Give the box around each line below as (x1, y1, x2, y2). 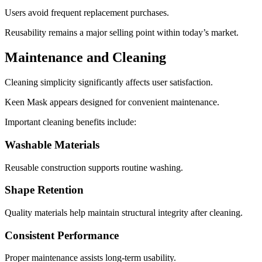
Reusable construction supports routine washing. (5, 162, 183, 173)
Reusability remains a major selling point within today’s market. (5, 27, 239, 38)
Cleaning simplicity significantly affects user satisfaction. (5, 77, 213, 88)
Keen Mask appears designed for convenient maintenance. (5, 97, 219, 108)
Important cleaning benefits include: (5, 117, 136, 127)
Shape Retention (5, 184, 84, 196)
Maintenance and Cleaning (5, 50, 166, 65)
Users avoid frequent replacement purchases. (5, 8, 169, 18)
